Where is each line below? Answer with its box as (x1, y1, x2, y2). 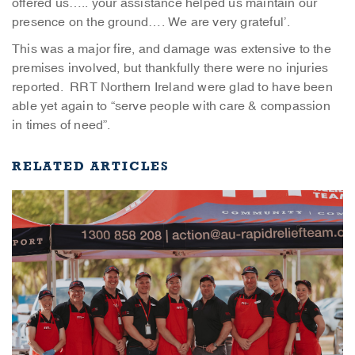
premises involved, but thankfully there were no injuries (12, 60, 329, 76)
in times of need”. (12, 117, 111, 133)
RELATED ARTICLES (12, 158, 170, 174)
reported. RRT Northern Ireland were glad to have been (12, 79, 333, 95)
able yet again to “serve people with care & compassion (12, 98, 330, 114)
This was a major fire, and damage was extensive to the (12, 41, 331, 57)
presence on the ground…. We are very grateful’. (12, 14, 291, 30)
